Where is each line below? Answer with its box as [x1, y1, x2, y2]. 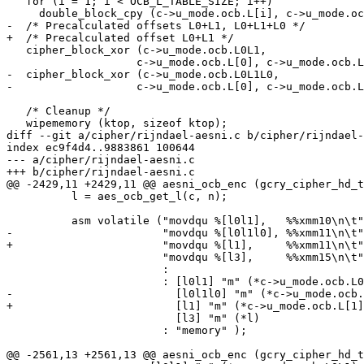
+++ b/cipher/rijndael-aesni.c [6, 166, 195, 179]
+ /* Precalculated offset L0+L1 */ [6, 32, 234, 45]
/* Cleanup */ [6, 105, 26, 118]
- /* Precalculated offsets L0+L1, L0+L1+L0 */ [6, 19, 305, 32]
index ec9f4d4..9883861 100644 [6, 141, 195, 154]
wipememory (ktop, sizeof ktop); [6, 117, 26, 130]
